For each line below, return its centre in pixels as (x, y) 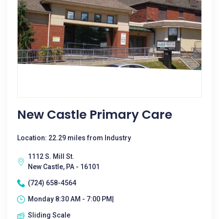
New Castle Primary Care (95, 115)
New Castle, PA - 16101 (64, 167)
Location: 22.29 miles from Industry (74, 138)
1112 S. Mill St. (51, 156)
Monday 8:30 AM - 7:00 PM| (71, 199)
